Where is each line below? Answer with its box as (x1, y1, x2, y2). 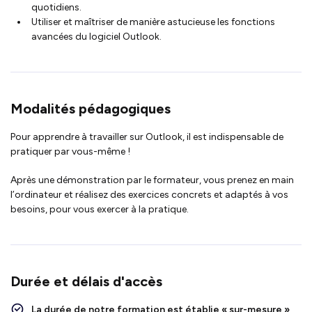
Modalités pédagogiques (10, 100, 171, 117)
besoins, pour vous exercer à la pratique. (10, 203, 189, 215)
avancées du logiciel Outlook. (31, 30, 162, 42)
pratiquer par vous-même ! (10, 145, 130, 157)
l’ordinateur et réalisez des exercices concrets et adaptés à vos (10, 188, 288, 201)
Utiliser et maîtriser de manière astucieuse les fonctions (31, 15, 275, 28)
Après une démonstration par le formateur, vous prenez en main (10, 173, 294, 186)
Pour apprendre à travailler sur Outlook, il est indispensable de (10, 130, 283, 143)
